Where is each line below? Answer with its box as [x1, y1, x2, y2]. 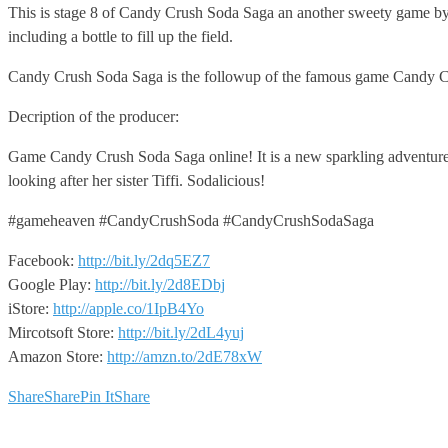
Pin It [80, 387, 114, 405]
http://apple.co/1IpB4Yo [53, 299, 204, 317]
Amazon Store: [8, 347, 107, 365]
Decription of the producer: [8, 107, 179, 125]
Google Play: [8, 275, 95, 293]
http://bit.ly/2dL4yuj [118, 323, 244, 341]
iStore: [8, 299, 53, 317]
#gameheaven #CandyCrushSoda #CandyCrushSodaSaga [8, 211, 374, 229]
